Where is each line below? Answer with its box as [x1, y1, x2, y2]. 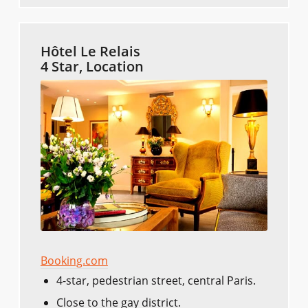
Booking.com [40, 253, 108, 269]
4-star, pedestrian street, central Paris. [56, 273, 256, 289]
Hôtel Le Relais [40, 42, 140, 61]
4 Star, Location [40, 57, 144, 76]
